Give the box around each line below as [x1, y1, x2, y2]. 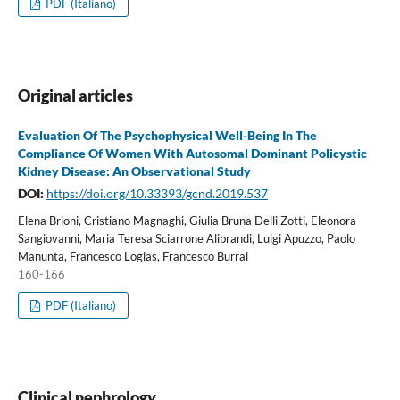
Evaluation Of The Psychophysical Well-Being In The [17, 127, 317, 143]
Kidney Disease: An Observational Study [17, 162, 251, 179]
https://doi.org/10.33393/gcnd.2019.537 [46, 185, 268, 201]
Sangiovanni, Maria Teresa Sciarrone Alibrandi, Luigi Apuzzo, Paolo [17, 230, 355, 246]
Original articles [17, 85, 133, 105]
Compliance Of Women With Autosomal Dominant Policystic [17, 145, 367, 161]
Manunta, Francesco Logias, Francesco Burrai [17, 248, 248, 263]
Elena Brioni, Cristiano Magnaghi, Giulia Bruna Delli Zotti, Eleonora [17, 212, 356, 228]
